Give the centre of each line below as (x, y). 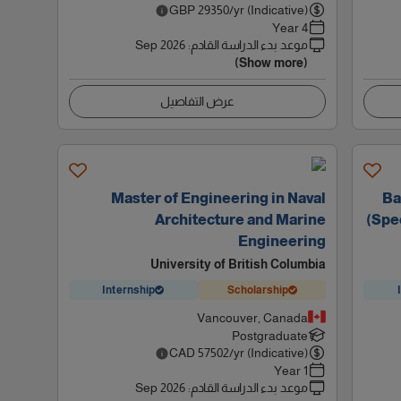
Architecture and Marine (241, 220)
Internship (129, 290)
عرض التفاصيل (198, 101)
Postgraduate (270, 336)
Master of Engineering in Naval (219, 198)
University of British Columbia (239, 264)
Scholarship (257, 290)
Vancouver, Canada (253, 318)
